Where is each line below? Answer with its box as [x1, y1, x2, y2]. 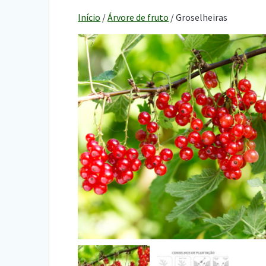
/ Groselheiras [169, 11, 228, 23]
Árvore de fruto [107, 11, 169, 23]
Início [78, 11, 101, 23]
